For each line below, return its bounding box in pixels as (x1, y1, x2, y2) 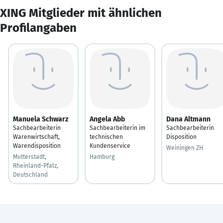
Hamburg (90, 153, 114, 160)
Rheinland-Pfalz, (13, 162, 58, 169)
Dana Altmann (166, 114, 211, 123)
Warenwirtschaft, (13, 133, 60, 140)
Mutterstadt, (13, 153, 46, 160)
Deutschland (13, 171, 48, 178)
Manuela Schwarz (13, 114, 68, 123)
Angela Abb (90, 114, 125, 123)
